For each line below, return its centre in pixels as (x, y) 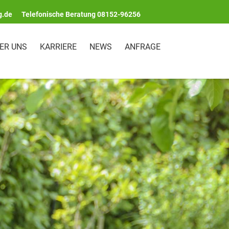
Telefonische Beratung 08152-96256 (81, 14)
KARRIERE (58, 47)
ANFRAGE (142, 47)
